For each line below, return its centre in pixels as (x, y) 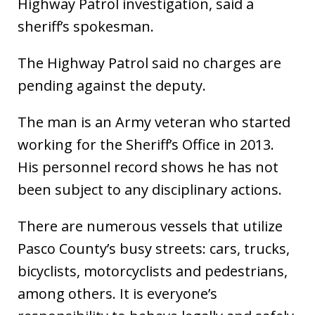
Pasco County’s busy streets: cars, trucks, (154, 249)
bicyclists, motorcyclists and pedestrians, (153, 271)
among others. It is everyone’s (117, 294)
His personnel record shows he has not (148, 167)
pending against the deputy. (112, 85)
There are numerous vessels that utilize (150, 226)
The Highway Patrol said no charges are (149, 63)
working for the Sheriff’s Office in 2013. (146, 144)
